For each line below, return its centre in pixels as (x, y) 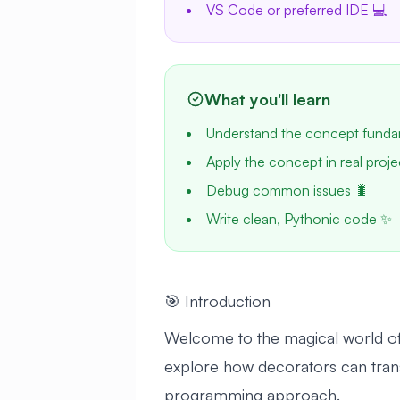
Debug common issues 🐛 (287, 190)
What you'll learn (267, 99)
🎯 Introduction (217, 301)
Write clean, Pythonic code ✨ (299, 219)
